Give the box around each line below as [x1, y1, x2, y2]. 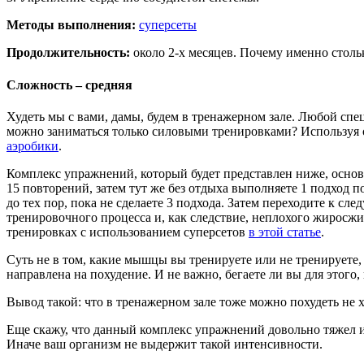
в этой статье [249, 224, 321, 239]
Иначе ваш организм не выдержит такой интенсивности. [6, 336, 323, 351]
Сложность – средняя [6, 77, 132, 92]
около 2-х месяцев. [133, 45, 240, 60]
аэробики [6, 138, 58, 153]
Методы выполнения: [6, 18, 136, 32]
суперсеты [139, 18, 197, 32]
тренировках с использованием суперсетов [6, 224, 249, 239]
